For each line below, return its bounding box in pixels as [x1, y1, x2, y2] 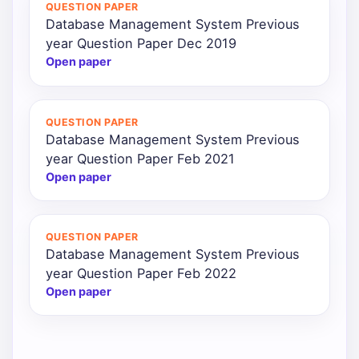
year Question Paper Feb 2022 [46, 265, 236, 282]
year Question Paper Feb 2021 [46, 150, 235, 167]
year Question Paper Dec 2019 [46, 35, 236, 52]
